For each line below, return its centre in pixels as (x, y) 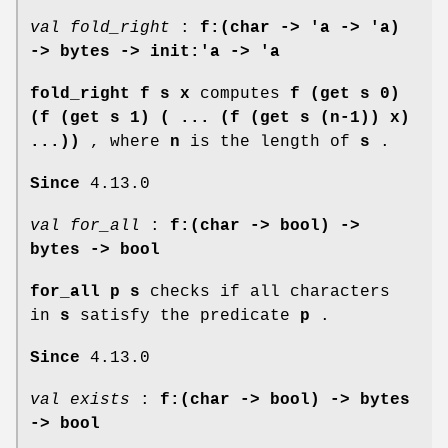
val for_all (85, 225)
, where (125, 141)
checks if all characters (265, 291)
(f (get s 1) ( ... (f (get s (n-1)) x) (220, 117)
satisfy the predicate (185, 315)
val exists (80, 399)
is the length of (270, 141)
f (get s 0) (345, 93)
